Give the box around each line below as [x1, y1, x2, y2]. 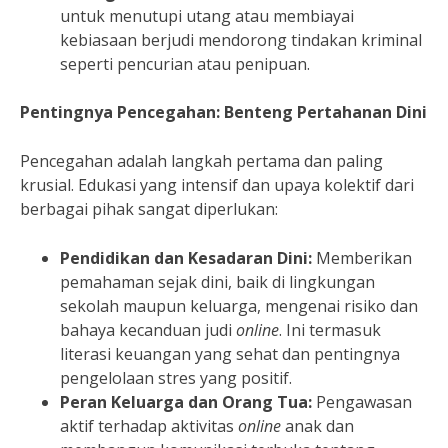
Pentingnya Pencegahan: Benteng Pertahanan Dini [20, 100, 427, 123]
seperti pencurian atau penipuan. [60, 52, 310, 75]
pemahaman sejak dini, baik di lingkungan [60, 270, 375, 293]
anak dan [281, 414, 354, 437]
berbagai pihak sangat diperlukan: [20, 197, 278, 220]
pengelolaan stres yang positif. [60, 366, 292, 389]
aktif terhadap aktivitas [60, 414, 238, 437]
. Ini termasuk [279, 318, 381, 341]
